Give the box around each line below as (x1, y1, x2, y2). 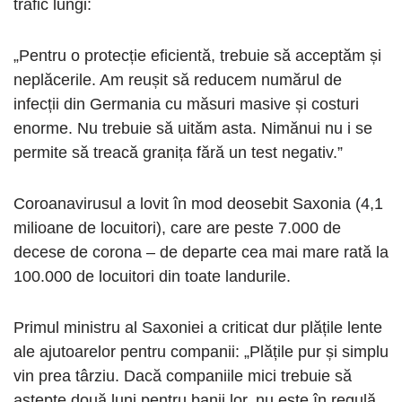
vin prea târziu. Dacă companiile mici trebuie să (13, 367, 352, 386)
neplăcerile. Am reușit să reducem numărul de (13, 71, 342, 90)
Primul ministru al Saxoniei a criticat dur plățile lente (13, 319, 382, 337)
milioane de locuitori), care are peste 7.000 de (13, 219, 341, 238)
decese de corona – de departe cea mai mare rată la (13, 243, 389, 262)
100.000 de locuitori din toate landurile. (13, 267, 291, 286)
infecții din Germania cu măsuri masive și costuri (13, 95, 359, 114)
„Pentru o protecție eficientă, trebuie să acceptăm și (13, 47, 381, 66)
